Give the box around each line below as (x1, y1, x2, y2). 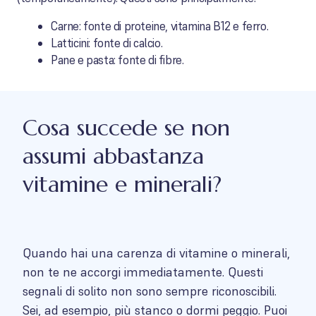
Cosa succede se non (23, 114, 230, 142)
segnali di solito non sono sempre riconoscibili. (23, 283, 276, 299)
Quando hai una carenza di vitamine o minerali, (23, 245, 290, 261)
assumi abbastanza (23, 142, 204, 170)
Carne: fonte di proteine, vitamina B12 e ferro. (51, 18, 269, 34)
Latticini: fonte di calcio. (51, 35, 163, 51)
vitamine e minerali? (23, 170, 221, 198)
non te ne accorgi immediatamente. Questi (23, 264, 263, 280)
